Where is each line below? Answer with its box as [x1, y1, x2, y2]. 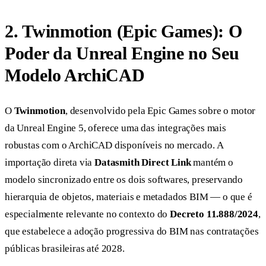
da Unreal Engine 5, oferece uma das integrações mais [5, 122, 226, 134]
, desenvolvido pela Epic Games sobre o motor [65, 105, 256, 117]
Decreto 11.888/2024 [170, 208, 258, 220]
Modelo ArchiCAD [5, 65, 145, 85]
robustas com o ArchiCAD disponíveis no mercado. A [5, 140, 223, 151]
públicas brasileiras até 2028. [5, 243, 125, 255]
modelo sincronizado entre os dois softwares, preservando [5, 174, 243, 186]
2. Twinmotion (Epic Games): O [5, 21, 242, 41]
